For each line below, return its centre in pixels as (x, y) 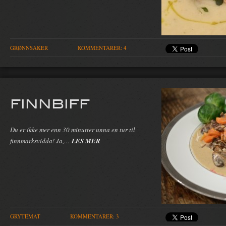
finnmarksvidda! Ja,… (41, 140)
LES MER (86, 140)
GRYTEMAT (25, 216)
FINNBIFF (50, 103)
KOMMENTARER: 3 (95, 216)
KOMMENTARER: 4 (102, 48)
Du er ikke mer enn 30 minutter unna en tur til (73, 129)
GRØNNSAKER (29, 48)
